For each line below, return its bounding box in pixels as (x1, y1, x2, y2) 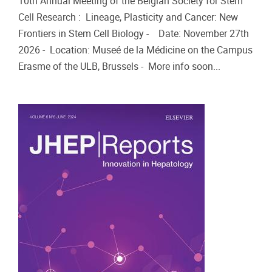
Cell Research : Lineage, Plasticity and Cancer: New (18, 12, 238, 24)
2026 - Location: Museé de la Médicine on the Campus (18, 44, 253, 56)
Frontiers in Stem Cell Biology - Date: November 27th (18, 28, 249, 40)
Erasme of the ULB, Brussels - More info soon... (18, 61, 220, 73)
